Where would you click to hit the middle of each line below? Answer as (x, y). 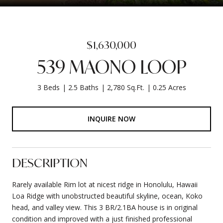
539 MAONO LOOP (111, 67)
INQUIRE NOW (111, 118)
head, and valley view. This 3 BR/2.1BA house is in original (105, 207)
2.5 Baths (83, 87)
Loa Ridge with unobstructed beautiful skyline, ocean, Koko (107, 196)
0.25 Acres (169, 87)
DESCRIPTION (50, 163)
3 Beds (48, 87)
